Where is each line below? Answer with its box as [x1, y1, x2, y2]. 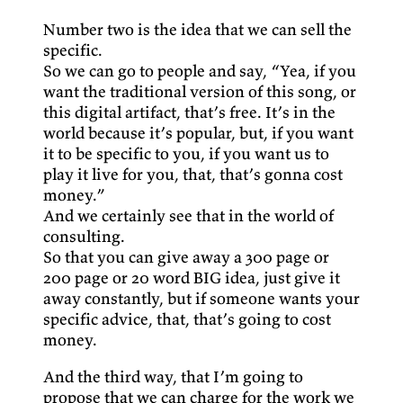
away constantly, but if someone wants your [43, 288, 360, 309]
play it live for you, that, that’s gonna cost [43, 164, 343, 185]
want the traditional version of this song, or [43, 81, 356, 103]
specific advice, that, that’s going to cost [43, 309, 331, 330]
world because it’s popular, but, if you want [43, 122, 354, 144]
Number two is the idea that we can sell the [43, 19, 352, 40]
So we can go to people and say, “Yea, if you [43, 60, 356, 82]
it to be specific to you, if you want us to [43, 143, 329, 165]
